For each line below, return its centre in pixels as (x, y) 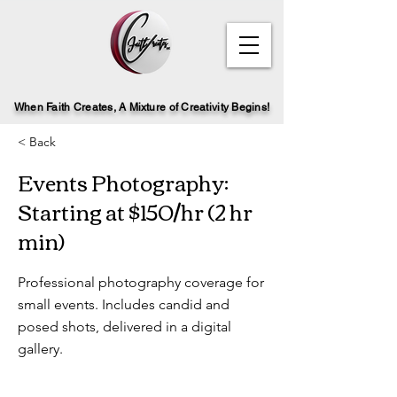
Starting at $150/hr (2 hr (135, 211)
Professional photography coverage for (141, 282)
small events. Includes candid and (124, 304)
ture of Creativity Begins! (208, 107)
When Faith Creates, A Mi (78, 107)
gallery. (40, 349)
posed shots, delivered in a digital (125, 327)
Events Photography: (123, 182)
